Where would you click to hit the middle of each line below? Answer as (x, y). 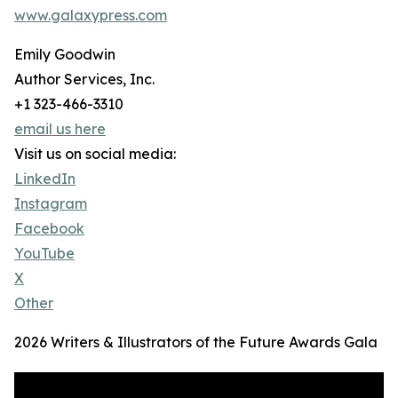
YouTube (44, 254)
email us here (60, 129)
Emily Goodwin (65, 55)
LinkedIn (45, 179)
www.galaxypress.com (91, 16)
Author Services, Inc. (84, 80)
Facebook (49, 229)
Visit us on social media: (95, 154)
